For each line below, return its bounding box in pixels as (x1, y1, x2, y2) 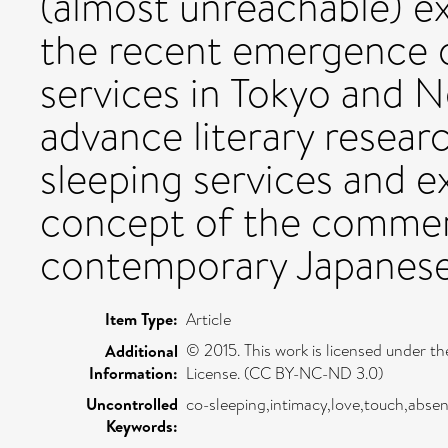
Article (186, 307, 231, 331)
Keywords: (106, 414, 178, 437)
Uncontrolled (86, 392, 178, 415)
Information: (89, 361, 178, 384)
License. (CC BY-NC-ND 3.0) (186, 361, 383, 385)
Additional (105, 339, 178, 362)
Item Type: (105, 307, 178, 330)
